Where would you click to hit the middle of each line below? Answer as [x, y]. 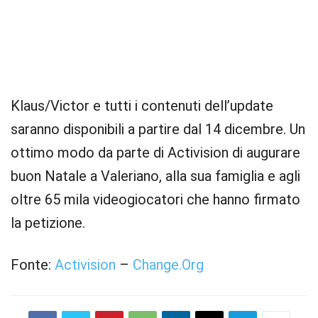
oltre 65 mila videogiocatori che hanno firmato [155, 200]
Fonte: [33, 265]
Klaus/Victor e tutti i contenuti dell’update [142, 106]
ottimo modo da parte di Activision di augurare [155, 153]
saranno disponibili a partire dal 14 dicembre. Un [158, 130]
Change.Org [168, 265]
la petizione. [48, 223]
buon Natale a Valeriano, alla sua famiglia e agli [155, 176]
